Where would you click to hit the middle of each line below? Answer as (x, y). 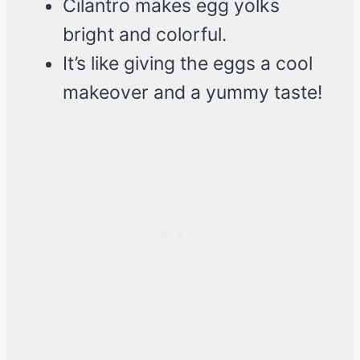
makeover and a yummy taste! (192, 93)
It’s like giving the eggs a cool (188, 64)
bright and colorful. (145, 35)
